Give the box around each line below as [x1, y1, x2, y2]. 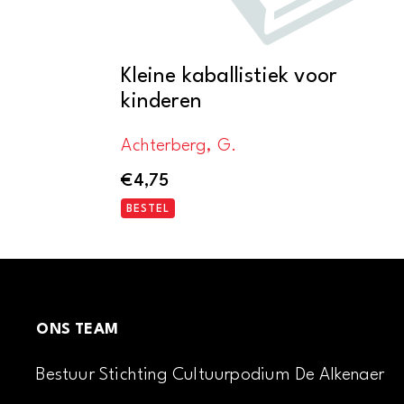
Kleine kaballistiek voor [121, 65, 337, 87]
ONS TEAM [36, 322, 118, 338]
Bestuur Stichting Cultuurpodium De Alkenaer [36, 366, 384, 385]
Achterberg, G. [121, 136, 237, 155]
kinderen [121, 90, 202, 113]
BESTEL [126, 204, 170, 216]
